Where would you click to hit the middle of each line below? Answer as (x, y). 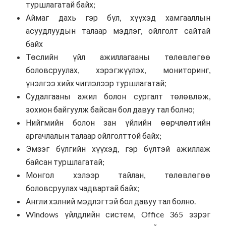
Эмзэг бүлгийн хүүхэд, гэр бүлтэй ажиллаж (118, 148)
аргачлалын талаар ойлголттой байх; (94, 135)
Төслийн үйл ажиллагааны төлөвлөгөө (118, 56)
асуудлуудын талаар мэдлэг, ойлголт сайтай (118, 30)
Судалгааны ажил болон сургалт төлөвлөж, (118, 96)
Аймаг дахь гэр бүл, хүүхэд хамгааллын (118, 17)
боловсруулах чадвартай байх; (83, 188)
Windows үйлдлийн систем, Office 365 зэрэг (118, 214)
